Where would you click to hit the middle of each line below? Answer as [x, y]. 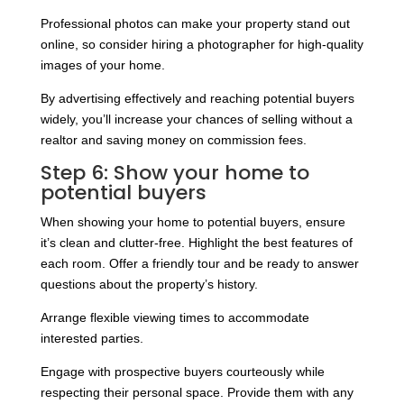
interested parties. [92, 339]
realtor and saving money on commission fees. [173, 140]
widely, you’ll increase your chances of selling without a [196, 119]
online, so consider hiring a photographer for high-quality [202, 45]
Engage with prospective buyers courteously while [182, 372]
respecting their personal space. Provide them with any [197, 393]
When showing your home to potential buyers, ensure [193, 222]
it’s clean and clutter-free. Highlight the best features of [196, 243]
